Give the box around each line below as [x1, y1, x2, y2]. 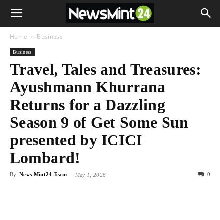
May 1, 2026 [75, 172, 106, 178]
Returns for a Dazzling [10, 96, 165, 113]
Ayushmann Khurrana [10, 78, 165, 96]
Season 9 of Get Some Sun [10, 113, 189, 131]
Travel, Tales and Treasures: [10, 60, 201, 78]
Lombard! [10, 149, 81, 166]
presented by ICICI [10, 131, 142, 149]
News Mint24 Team [19, 171, 67, 177]
